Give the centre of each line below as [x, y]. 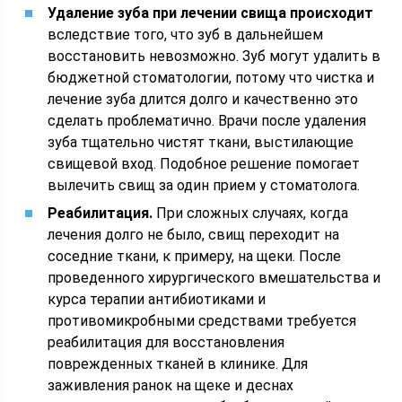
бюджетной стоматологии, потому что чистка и [211, 78]
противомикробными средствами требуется [202, 321]
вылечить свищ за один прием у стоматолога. [204, 185]
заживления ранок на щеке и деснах [171, 385]
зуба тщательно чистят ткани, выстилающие [201, 142]
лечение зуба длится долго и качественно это [203, 99]
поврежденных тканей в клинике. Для [178, 364]
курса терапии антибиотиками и [157, 299]
